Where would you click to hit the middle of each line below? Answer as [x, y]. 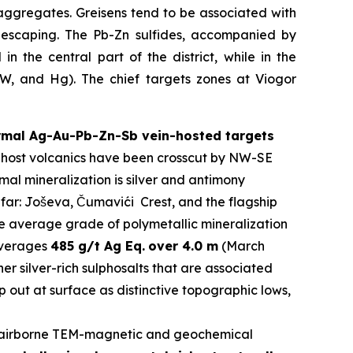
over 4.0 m [183, 246]
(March [242, 246]
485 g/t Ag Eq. [98, 246]
